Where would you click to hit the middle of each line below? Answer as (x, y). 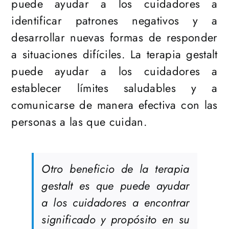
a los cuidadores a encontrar (116, 203)
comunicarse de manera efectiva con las (114, 105)
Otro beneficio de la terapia (116, 169)
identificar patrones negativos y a (114, 21)
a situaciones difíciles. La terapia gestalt (114, 54)
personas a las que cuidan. (79, 122)
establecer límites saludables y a (114, 88)
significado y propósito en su (116, 220)
